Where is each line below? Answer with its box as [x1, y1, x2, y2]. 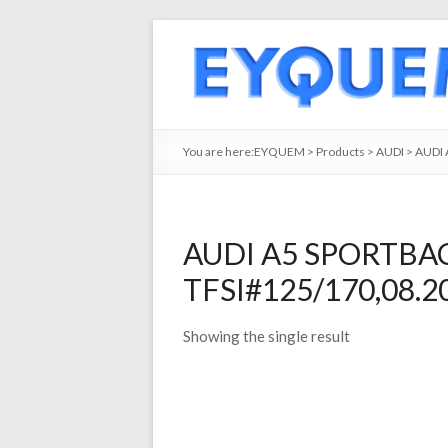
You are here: [183, 144, 254, 159]
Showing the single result [183, 327, 350, 345]
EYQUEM [254, 144, 305, 159]
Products [316, 144, 365, 159]
